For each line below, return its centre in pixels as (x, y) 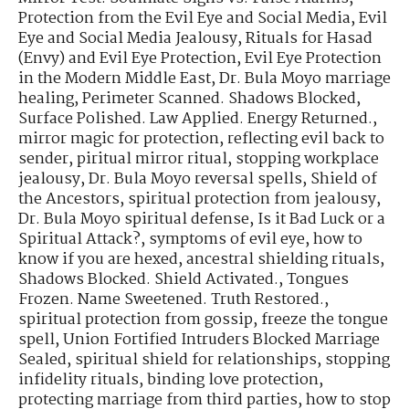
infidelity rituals (79, 381)
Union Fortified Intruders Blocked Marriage (221, 341)
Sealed (42, 361)
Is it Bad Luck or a (321, 220)
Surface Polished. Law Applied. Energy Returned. (195, 120)
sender (43, 160)
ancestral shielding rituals (283, 260)
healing (46, 100)
